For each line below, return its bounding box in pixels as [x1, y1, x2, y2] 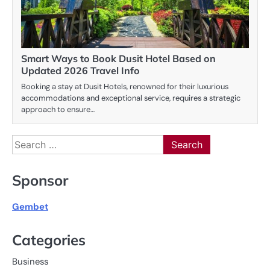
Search [11, 134, 42, 148]
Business [12, 255, 48, 268]
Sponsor [12, 171, 68, 190]
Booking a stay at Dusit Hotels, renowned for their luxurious [21, 81, 228, 92]
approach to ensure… [21, 104, 95, 115]
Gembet [12, 201, 48, 213]
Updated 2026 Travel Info [21, 64, 140, 77]
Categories [12, 230, 86, 249]
